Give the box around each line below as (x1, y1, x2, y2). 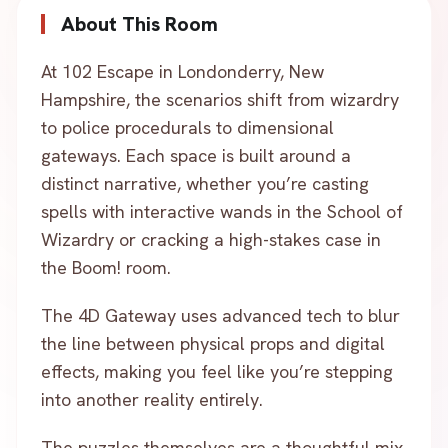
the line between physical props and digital (41, 332, 385, 355)
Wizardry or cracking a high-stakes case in (41, 228, 381, 251)
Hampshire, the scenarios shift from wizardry (41, 88, 399, 111)
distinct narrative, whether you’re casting (41, 172, 369, 195)
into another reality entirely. (41, 388, 263, 411)
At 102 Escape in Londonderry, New (41, 60, 324, 83)
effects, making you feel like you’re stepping (41, 360, 393, 383)
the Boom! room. (41, 256, 171, 279)
